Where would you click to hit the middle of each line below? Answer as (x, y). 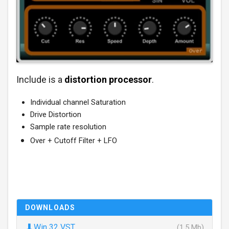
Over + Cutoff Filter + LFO (74, 140)
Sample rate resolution (68, 127)
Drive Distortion (56, 114)
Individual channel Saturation (78, 102)
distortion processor (108, 79)
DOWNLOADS (50, 207)
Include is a (40, 79)
